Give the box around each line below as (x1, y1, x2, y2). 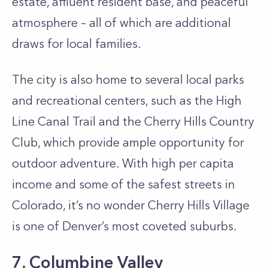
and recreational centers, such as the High (12, 93, 242, 108)
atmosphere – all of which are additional (12, 16, 231, 30)
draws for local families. (12, 36, 141, 51)
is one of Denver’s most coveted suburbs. (12, 219, 240, 233)
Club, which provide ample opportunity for (12, 135, 244, 150)
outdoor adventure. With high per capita (12, 156, 234, 170)
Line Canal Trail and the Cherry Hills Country (12, 114, 254, 129)
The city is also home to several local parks (12, 72, 244, 87)
